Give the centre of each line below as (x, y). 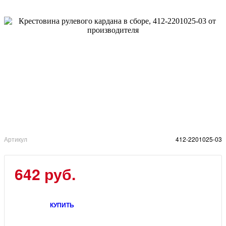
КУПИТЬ (62, 205)
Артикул (16, 139)
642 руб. (45, 174)
